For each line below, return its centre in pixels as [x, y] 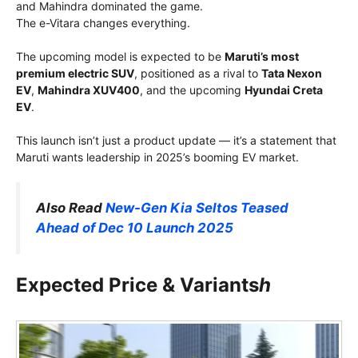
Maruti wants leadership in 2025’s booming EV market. [157, 157]
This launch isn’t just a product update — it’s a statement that [176, 141]
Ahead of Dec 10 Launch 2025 [135, 228]
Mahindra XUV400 [89, 90]
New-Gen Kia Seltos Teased [197, 208]
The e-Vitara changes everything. [103, 23]
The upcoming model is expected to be [120, 57]
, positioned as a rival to [198, 74]
